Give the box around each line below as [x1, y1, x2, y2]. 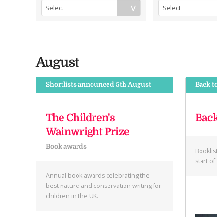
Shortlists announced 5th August [46, 81, 151, 89]
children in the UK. [46, 191, 98, 200]
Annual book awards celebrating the [46, 171, 150, 180]
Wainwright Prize [46, 126, 130, 138]
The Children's [46, 112, 115, 124]
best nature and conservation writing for [46, 181, 161, 190]
